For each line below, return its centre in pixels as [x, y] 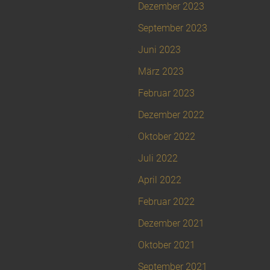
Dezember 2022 [171, 115]
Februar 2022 [166, 202]
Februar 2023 [166, 93]
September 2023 [173, 28]
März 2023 [161, 72]
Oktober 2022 [167, 137]
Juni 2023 [159, 50]
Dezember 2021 [171, 224]
